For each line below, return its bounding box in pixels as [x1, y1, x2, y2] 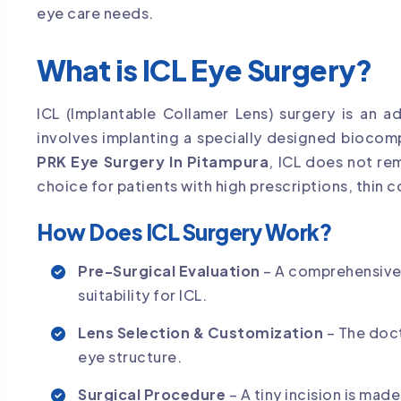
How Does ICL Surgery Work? [37, 218, 332, 245]
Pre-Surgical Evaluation [78, 260, 260, 280]
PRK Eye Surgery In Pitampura [37, 151, 269, 171]
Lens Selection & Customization [78, 322, 323, 342]
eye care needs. [37, 4, 154, 23]
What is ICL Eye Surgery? [37, 51, 372, 88]
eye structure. [78, 346, 182, 366]
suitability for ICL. [78, 285, 207, 304]
